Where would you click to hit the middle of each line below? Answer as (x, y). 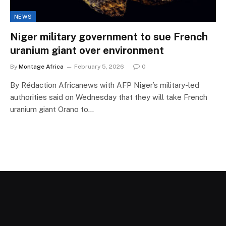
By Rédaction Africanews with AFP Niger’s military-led (105, 85)
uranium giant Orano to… (52, 109)
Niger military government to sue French (109, 37)
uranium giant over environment (87, 50)
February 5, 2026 (99, 66)
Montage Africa (41, 66)
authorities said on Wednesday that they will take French (109, 97)
